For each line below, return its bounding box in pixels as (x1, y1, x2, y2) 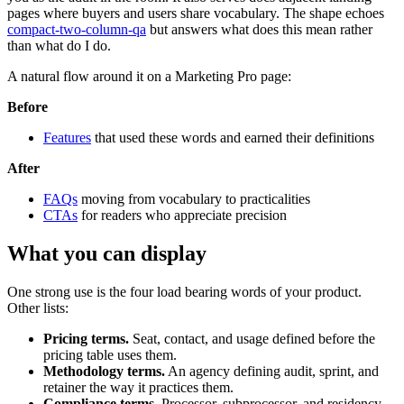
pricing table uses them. (43, 346, 177, 363)
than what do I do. (7, 38, 111, 54)
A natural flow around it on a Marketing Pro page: (7, 69, 291, 85)
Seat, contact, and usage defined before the (129, 330, 375, 346)
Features (43, 130, 91, 146)
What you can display (7, 241, 207, 265)
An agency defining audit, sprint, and (165, 363, 379, 379)
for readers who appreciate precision (78, 207, 287, 224)
